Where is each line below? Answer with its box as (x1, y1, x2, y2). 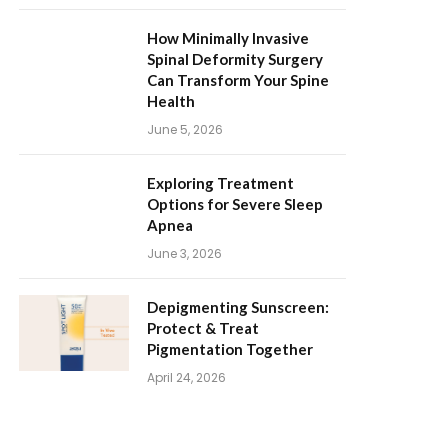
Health (147, 92, 195, 110)
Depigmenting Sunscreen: (147, 298, 329, 316)
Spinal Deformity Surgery (147, 50, 323, 68)
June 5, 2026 (147, 121, 223, 138)
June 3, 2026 (147, 245, 222, 262)
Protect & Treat (147, 319, 259, 337)
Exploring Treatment (147, 174, 294, 192)
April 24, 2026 (147, 369, 226, 386)
